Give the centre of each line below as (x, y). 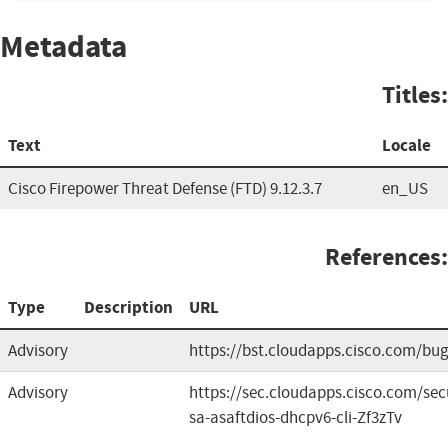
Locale (406, 145)
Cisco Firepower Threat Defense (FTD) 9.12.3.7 (165, 188)
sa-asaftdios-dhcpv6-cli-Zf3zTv (295, 417)
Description (128, 307)
